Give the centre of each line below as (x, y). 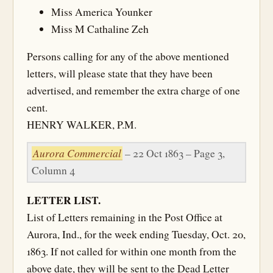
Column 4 (53, 170)
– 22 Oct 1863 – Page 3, (174, 153)
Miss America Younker (102, 12)
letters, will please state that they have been (120, 73)
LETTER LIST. (64, 200)
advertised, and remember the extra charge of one (133, 90)
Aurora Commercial (77, 153)
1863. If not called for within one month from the (132, 251)
